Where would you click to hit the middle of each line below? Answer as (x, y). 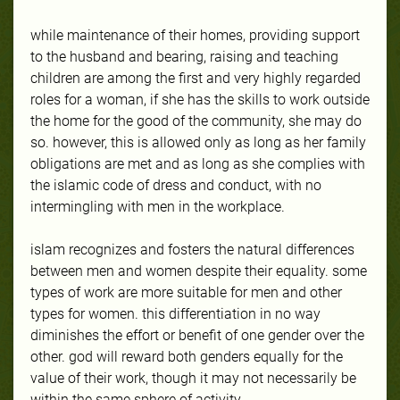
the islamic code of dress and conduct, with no (176, 185)
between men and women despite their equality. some (199, 271)
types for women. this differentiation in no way (175, 313)
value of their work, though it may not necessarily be (193, 378)
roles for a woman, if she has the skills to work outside (200, 99)
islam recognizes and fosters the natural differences (192, 249)
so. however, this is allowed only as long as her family (198, 142)
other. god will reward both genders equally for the (187, 356)
